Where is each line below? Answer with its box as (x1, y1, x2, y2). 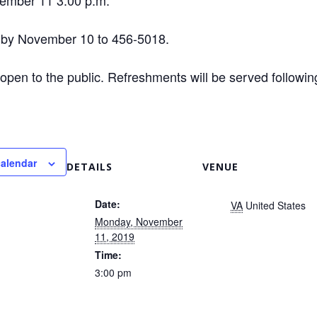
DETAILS (67, 160, 113, 174)
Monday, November (95, 214, 183, 229)
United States (246, 198, 306, 213)
